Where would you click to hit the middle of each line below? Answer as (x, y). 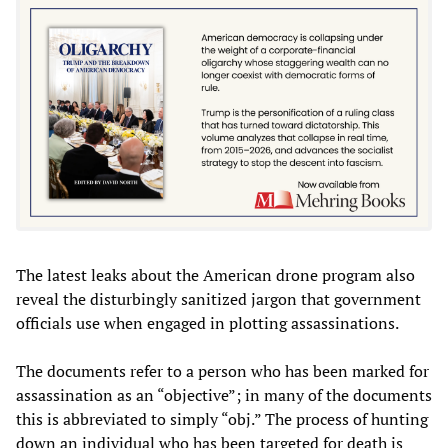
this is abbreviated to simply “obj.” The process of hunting (222, 419)
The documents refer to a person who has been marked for (222, 371)
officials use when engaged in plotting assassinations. (207, 323)
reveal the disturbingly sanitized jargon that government (218, 299)
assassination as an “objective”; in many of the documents (224, 395)
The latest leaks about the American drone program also (215, 275)
